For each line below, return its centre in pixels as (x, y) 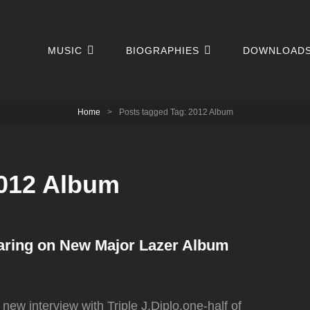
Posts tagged (144, 112)
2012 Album (210, 112)
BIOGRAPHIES (163, 50)
